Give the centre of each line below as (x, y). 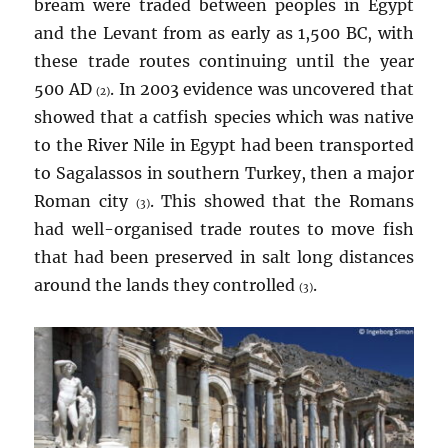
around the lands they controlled (167, 285)
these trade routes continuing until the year (224, 61)
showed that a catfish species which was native (224, 117)
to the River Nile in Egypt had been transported (224, 145)
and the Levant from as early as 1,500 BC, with (224, 33)
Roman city (85, 201)
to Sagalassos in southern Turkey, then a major (224, 173)
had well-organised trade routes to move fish (224, 229)
